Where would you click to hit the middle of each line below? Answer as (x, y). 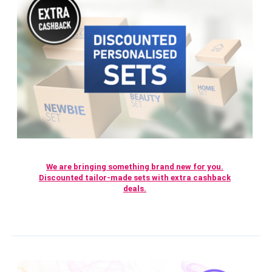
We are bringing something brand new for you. (135, 166)
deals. (135, 188)
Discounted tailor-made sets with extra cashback (135, 177)
